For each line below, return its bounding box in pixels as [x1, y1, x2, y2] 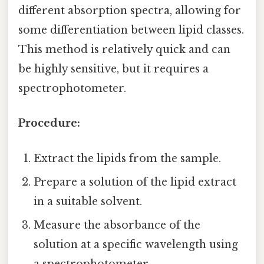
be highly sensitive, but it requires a [18, 62, 209, 76]
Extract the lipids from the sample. [34, 151, 222, 165]
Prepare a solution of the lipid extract [34, 175, 237, 189]
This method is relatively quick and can [18, 43, 230, 57]
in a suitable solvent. [34, 194, 143, 208]
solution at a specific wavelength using [34, 237, 239, 251]
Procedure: [18, 117, 80, 130]
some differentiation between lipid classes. [18, 24, 244, 37]
